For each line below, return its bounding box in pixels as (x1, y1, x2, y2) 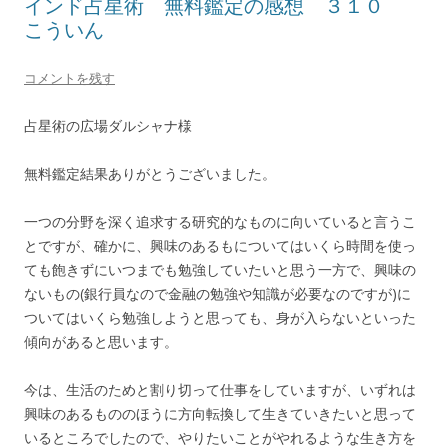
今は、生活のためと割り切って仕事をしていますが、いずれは (24, 380, 416, 400)
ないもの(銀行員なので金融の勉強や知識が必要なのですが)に (24, 284, 411, 304)
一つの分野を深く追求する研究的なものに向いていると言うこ (24, 212, 416, 232)
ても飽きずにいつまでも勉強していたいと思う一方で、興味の (24, 260, 416, 280)
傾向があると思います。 (24, 332, 178, 352)
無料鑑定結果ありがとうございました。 (24, 164, 276, 184)
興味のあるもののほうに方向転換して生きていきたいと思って (24, 404, 416, 424)
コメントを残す (24, 69, 115, 88)
